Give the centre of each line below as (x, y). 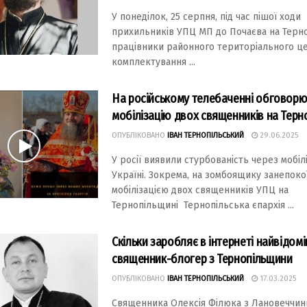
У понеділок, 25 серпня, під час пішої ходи (206, 17)
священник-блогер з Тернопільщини (202, 259)
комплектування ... (153, 62)
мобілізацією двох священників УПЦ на (200, 190)
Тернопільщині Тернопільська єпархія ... (203, 205)
